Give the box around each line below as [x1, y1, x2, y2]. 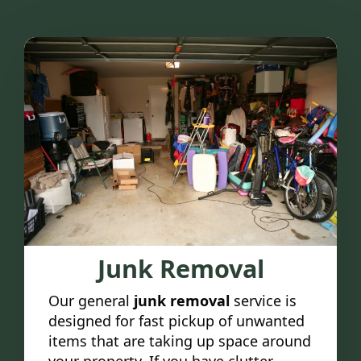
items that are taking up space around [48, 331, 311, 351]
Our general [48, 291, 134, 311]
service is [230, 291, 297, 311]
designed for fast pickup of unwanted [48, 311, 305, 331]
